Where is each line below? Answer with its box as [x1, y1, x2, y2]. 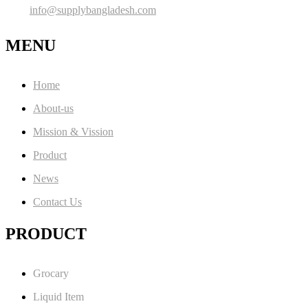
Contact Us [33, 195, 82, 208]
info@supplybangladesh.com [30, 3, 156, 16]
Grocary [33, 267, 69, 279]
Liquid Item [33, 290, 84, 302]
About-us [33, 102, 74, 114]
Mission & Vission [33, 125, 113, 137]
